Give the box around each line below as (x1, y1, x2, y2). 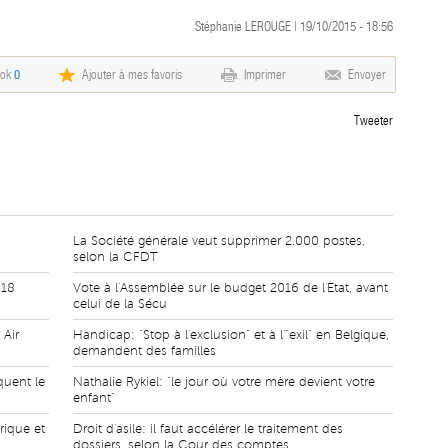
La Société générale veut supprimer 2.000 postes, (73, 234, 365, 248)
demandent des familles (73, 344, 216, 358)
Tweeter (354, 113, 393, 128)
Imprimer (244, 67, 286, 82)
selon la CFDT (73, 250, 158, 264)
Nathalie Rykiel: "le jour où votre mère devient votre (73, 375, 375, 389)
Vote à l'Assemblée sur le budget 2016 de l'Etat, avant (73, 281, 388, 295)
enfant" (73, 391, 115, 405)
